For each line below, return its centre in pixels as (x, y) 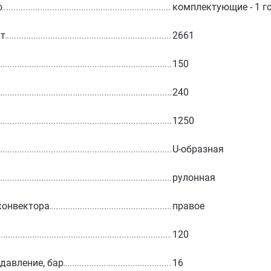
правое (188, 206)
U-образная (198, 149)
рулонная (194, 177)
